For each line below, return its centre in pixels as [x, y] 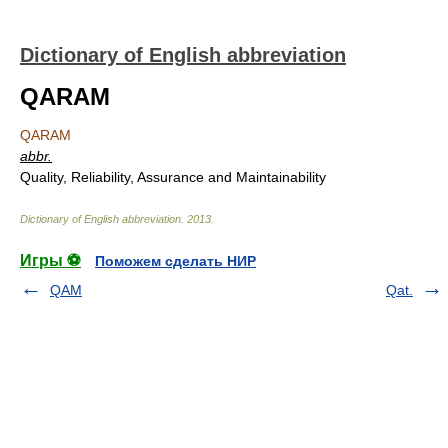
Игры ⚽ [50, 260]
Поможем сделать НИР [175, 261]
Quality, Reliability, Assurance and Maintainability [173, 177]
